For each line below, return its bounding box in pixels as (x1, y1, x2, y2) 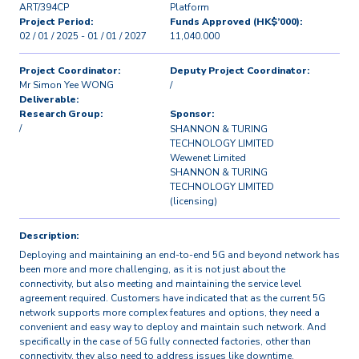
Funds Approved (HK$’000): (170, 15, 302, 28)
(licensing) (170, 194, 217, 208)
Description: (19, 228, 79, 242)
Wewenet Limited (170, 151, 246, 164)
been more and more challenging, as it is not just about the (19, 262, 285, 276)
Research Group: (19, 107, 103, 120)
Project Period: (19, 15, 93, 28)
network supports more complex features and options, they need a (19, 305, 320, 319)
